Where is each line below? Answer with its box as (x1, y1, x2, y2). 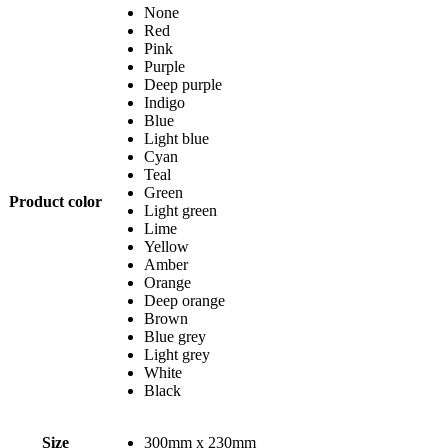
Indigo (144, 93, 185, 111)
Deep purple (144, 75, 222, 93)
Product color (9, 192, 102, 210)
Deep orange (144, 291, 225, 309)
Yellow (144, 237, 189, 255)
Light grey (144, 345, 210, 363)
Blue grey (144, 327, 206, 345)
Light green (144, 201, 217, 219)
